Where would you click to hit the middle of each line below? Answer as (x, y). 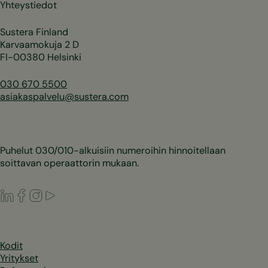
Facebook (50, 194)
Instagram (65, 194)
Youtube (75, 194)
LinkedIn (32, 194)
